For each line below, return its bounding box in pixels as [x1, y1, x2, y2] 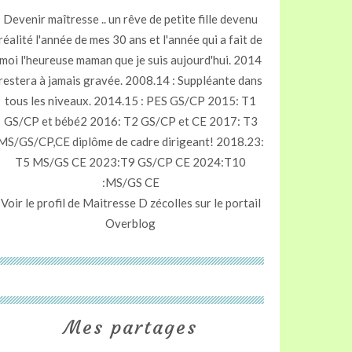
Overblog [105, 216, 156, 230]
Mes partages [64, 316, 197, 339]
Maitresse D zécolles [82, 196, 192, 210]
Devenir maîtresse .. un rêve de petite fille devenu [3, 12, 258, 26]
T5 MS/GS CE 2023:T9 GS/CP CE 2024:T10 [15, 155, 246, 169]
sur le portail [192, 196, 261, 210]
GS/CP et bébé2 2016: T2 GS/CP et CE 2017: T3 [3, 114, 258, 128]
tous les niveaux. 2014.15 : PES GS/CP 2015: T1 [5, 93, 256, 108]
